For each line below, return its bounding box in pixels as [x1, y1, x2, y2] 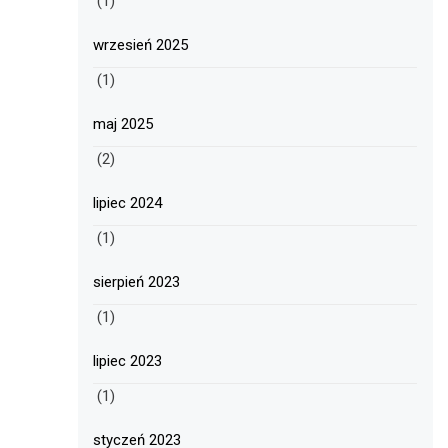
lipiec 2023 [93, 352, 163, 371]
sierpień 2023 [93, 273, 181, 292]
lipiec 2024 [93, 194, 163, 213]
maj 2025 [93, 115, 154, 134]
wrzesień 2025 [93, 36, 189, 55]
